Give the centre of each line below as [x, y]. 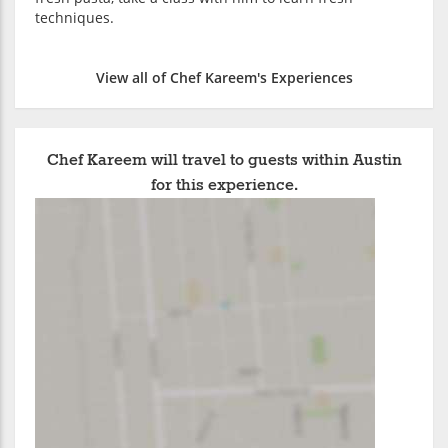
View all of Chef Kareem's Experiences [224, 78]
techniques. [74, 18]
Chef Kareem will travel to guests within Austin [224, 161]
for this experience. [224, 186]
